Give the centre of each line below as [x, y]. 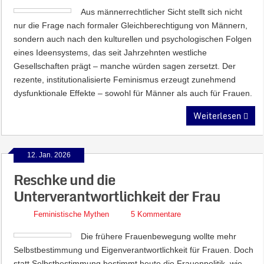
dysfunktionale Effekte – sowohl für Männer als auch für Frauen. [133, 93]
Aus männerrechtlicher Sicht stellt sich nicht [162, 12]
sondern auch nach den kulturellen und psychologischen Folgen [133, 39]
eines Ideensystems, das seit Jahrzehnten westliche [110, 52]
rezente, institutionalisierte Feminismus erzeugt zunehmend [125, 80]
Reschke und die [65, 179]
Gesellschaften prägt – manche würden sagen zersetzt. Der [125, 66]
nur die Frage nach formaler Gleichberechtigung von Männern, [131, 25]
